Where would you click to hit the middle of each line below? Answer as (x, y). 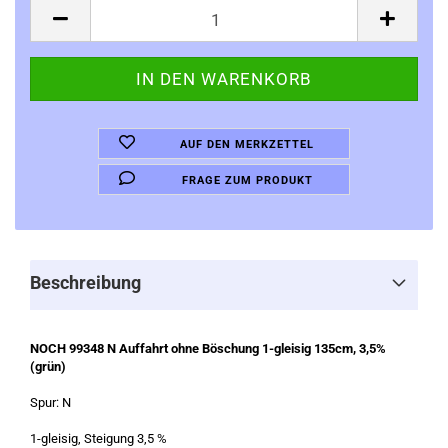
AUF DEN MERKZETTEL (247, 144)
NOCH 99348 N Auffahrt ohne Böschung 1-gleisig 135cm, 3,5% (208, 348)
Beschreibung (85, 282)
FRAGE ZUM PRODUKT (247, 180)
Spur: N (50, 402)
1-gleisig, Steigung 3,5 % (98, 438)
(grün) (48, 366)
